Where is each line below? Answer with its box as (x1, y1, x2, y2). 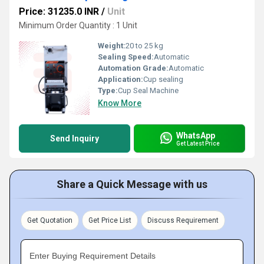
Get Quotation (27, 216, 72, 225)
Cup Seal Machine (118, 86, 179, 95)
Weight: (98, 41, 126, 50)
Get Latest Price (176, 140, 220, 147)
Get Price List (88, 216, 131, 225)
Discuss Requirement (147, 216, 219, 225)
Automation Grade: (98, 64, 169, 72)
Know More (98, 98, 141, 108)
